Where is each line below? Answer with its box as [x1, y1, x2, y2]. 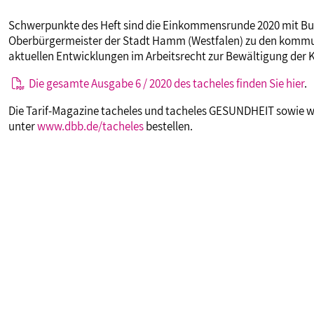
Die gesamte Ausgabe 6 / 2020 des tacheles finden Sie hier [29, 76, 305, 91]
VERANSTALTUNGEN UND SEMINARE [19, 12, 228, 39]
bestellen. [144, 118, 193, 134]
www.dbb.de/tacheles [37, 118, 144, 134]
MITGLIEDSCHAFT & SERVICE [19, 58, 179, 86]
